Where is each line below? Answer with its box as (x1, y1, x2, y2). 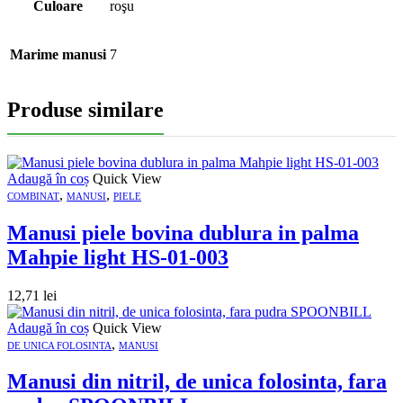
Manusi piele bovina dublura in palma (7, 220, 359, 245)
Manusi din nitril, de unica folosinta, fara (7, 370, 387, 394)
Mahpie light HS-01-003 (7, 245, 228, 269)
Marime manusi (10, 46, 106, 62)
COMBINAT (7, 190, 59, 201)
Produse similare (7, 97, 164, 121)
